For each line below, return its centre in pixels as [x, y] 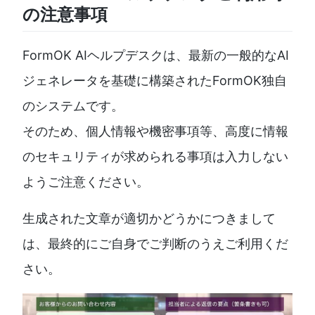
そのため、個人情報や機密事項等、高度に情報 [155, 131]
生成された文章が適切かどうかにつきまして [149, 218]
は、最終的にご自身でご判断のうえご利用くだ [155, 243]
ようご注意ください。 [86, 181]
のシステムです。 [73, 105]
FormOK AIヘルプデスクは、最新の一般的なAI [156, 55]
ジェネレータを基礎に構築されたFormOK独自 [155, 80]
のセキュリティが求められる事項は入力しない [155, 156]
